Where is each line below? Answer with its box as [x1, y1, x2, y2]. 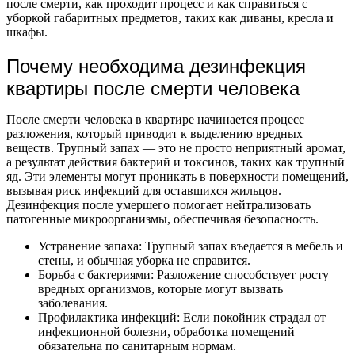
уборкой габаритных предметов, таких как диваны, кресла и [6, 10, 334, 25]
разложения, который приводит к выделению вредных [6, 126, 303, 140]
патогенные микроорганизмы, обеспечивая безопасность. [6, 212, 319, 226]
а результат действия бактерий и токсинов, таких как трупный [6, 155, 345, 169]
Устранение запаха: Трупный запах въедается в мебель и [38, 239, 343, 253]
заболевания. [38, 296, 108, 310]
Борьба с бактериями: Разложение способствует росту [38, 267, 329, 281]
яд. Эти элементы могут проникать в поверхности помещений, [6, 169, 349, 183]
